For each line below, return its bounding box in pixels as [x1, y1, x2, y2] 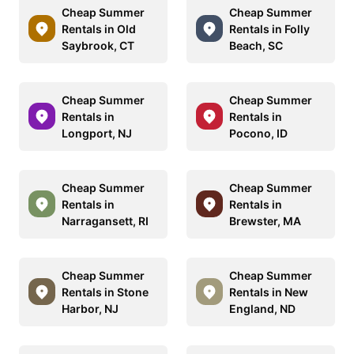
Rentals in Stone [62, 284, 149, 299]
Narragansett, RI [62, 213, 149, 228]
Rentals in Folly [229, 21, 310, 36]
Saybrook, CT [62, 38, 134, 52]
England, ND [229, 301, 296, 315]
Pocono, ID [229, 126, 288, 140]
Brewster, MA [229, 213, 301, 228]
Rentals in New [229, 284, 308, 299]
